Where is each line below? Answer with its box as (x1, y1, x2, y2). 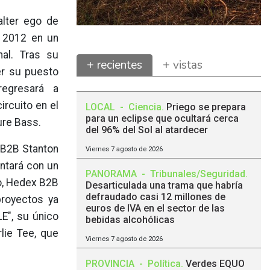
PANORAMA (86, 168, 139, 180)
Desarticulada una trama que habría (86, 180, 243, 191)
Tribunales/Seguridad (150, 168, 245, 180)
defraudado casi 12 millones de (86, 191, 225, 202)
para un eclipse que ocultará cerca (86, 113, 239, 124)
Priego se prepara (166, 101, 246, 113)
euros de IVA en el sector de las (86, 202, 225, 214)
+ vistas (163, 57, 202, 73)
